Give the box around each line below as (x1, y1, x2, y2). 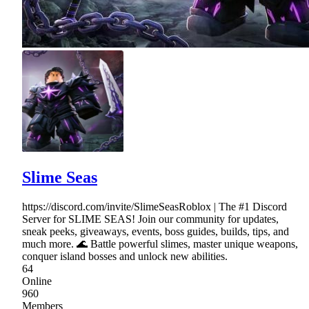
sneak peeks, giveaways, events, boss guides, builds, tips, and (22, 226, 289, 238)
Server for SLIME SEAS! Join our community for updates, (22, 213, 279, 226)
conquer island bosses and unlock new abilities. (22, 250, 228, 263)
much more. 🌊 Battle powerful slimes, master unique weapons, (22, 238, 298, 250)
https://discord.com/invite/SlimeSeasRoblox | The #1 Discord (22, 201, 287, 213)
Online (22, 275, 52, 288)
